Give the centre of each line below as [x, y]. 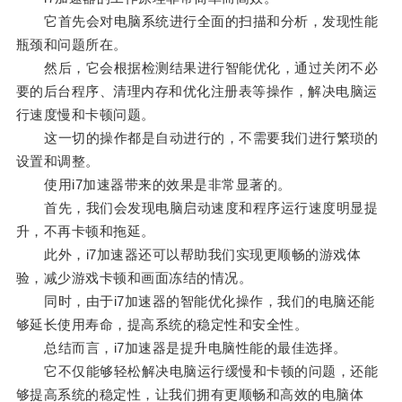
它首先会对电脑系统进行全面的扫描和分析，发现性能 [197, 22]
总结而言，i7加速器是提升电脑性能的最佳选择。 [181, 348]
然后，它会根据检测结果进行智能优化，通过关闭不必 [197, 68]
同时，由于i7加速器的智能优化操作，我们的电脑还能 [195, 301]
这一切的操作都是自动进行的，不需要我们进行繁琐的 [197, 138]
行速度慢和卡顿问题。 [85, 115]
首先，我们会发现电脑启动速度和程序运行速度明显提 [197, 208]
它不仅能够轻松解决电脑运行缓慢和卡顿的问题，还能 [197, 371]
